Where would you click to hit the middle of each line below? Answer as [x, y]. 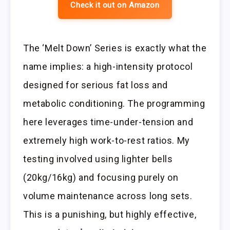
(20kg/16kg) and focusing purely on [101, 177]
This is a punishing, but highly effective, [110, 214]
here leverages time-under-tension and [108, 122]
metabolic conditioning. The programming [114, 103]
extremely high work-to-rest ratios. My [107, 140]
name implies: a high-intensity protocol [108, 66]
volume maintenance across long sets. [108, 196]
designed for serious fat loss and [95, 85]
